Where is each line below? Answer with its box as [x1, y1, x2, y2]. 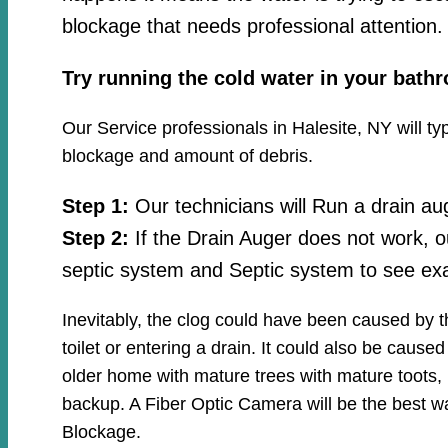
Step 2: [61, 227, 129, 250]
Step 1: [61, 195, 135, 218]
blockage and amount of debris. [61, 146, 313, 167]
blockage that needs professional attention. [61, 15, 443, 38]
